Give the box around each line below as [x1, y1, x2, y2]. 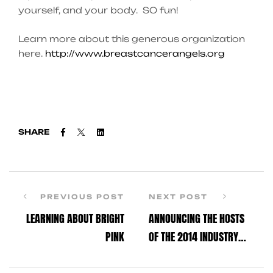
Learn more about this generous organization [18, 33, 245, 44]
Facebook [67, 125, 118, 136]
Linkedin [104, 125, 144, 136]
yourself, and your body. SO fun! [18, 5, 179, 16]
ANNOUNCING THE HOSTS [149, 210, 244, 227]
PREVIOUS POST [40, 192, 124, 201]
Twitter [87, 125, 122, 136]
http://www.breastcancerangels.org [45, 48, 225, 58]
